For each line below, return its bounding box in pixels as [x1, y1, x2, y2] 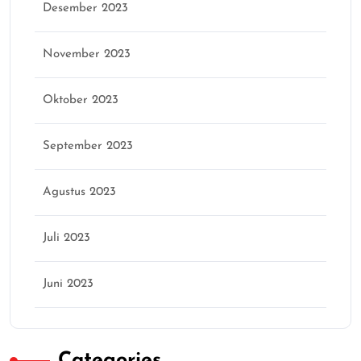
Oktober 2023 [43, 94, 118, 107]
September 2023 [43, 140, 133, 153]
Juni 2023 [43, 278, 93, 291]
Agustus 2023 [43, 186, 116, 199]
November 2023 [43, 48, 131, 61]
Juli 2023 [43, 232, 90, 245]
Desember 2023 [43, 2, 128, 15]
